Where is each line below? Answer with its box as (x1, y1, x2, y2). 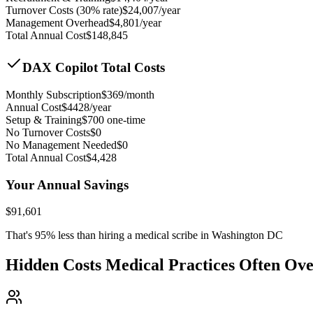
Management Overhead (6, 17, 109, 29)
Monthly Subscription (6, 88, 101, 101)
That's (6, 229, 35, 242)
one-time (104, 113, 145, 126)
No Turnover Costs (6, 126, 90, 138)
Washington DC (212, 229, 283, 242)
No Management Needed (6, 138, 117, 151)
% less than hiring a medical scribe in (46, 229, 212, 242)
